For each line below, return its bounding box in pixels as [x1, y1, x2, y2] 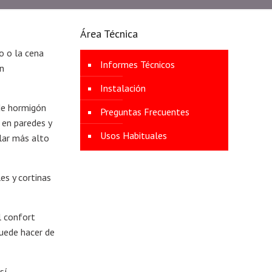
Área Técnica [80, 27, 138, 41]
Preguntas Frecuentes [100, 106, 189, 118]
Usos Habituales [100, 129, 167, 141]
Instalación [100, 82, 146, 94]
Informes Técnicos [100, 58, 175, 70]
